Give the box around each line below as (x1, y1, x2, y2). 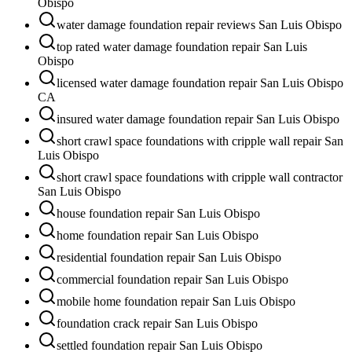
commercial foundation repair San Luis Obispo (57, 272, 288, 286)
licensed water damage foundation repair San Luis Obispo (57, 75, 343, 90)
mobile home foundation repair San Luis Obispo (57, 294, 295, 308)
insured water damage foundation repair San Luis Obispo (57, 112, 339, 126)
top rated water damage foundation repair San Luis (57, 39, 307, 53)
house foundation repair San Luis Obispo (57, 206, 260, 220)
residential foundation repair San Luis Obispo (57, 250, 281, 264)
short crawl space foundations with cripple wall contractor (57, 170, 343, 184)
